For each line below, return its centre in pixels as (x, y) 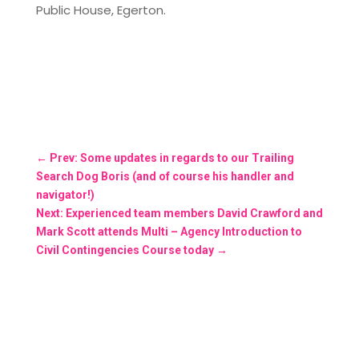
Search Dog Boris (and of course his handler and (165, 176)
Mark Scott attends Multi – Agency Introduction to (169, 231)
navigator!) (65, 194)
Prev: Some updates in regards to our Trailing (171, 157)
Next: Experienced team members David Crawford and (179, 213)
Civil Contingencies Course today (125, 250)
